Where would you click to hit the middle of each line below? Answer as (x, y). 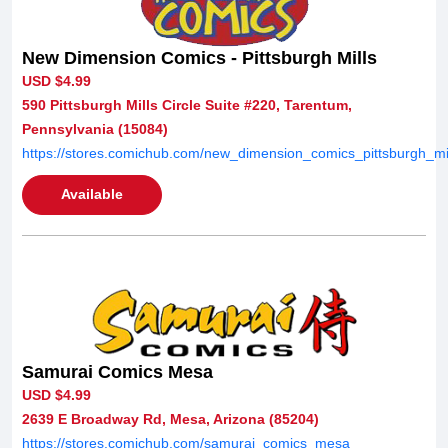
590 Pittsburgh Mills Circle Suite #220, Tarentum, (187, 104)
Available (92, 193)
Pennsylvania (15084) (95, 128)
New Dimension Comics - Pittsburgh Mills (199, 57)
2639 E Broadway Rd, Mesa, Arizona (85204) (170, 418)
